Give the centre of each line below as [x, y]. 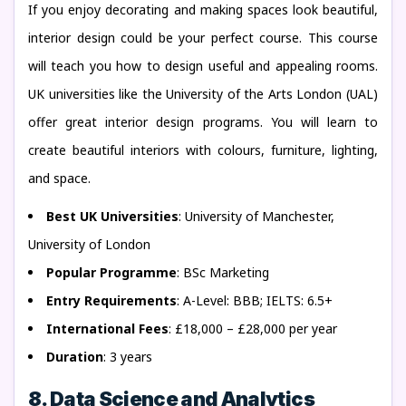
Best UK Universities [112, 216]
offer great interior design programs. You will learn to [203, 122]
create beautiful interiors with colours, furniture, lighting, [203, 150]
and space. [59, 178]
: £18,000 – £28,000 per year [253, 329]
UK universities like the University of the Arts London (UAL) [203, 94]
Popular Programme [111, 272]
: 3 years [128, 357]
